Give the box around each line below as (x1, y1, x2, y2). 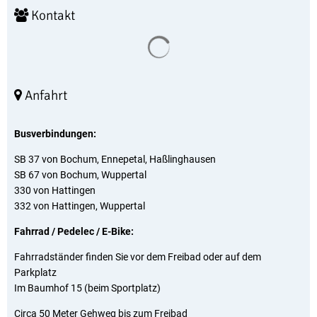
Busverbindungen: (14, 128, 96, 139)
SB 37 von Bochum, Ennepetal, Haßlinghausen (14, 154, 216, 165)
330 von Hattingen (14, 185, 96, 196)
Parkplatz (14, 267, 57, 278)
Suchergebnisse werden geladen (170, 31, 311, 42)
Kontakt (28, 7, 75, 24)
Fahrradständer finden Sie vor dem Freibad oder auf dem (14, 251, 261, 263)
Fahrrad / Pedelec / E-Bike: (14, 226, 134, 237)
